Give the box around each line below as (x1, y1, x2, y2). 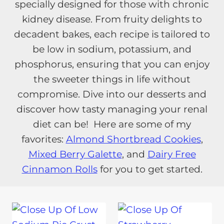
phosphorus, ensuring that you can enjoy (14, 58, 209, 70)
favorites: (21, 133, 66, 145)
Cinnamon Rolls (21, 163, 97, 175)
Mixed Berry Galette (28, 148, 122, 160)
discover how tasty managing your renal (16, 103, 207, 115)
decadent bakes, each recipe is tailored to (14, 28, 210, 40)
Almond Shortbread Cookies (65, 133, 201, 145)
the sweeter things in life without (33, 73, 190, 85)
